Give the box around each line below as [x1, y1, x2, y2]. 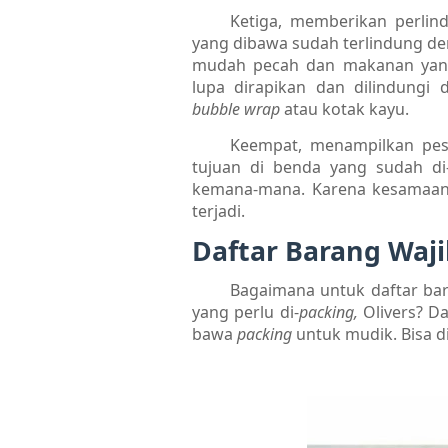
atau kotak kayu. [284, 97, 409, 120]
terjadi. [192, 199, 245, 222]
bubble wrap [192, 97, 284, 120]
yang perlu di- [192, 300, 299, 323]
